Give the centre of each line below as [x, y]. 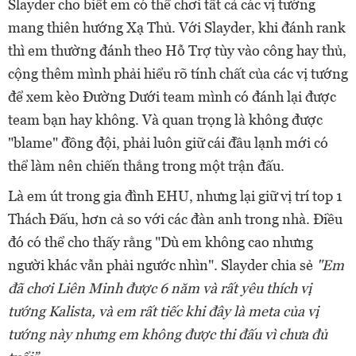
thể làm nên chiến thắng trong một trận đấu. [146, 165]
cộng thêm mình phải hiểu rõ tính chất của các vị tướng [178, 73]
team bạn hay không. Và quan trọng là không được [165, 119]
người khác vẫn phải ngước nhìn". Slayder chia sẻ [162, 265]
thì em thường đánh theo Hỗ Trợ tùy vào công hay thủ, [177, 50]
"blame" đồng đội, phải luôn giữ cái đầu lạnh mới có [168, 142]
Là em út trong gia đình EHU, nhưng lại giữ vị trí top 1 [175, 195]
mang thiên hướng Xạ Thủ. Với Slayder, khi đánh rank [177, 27]
